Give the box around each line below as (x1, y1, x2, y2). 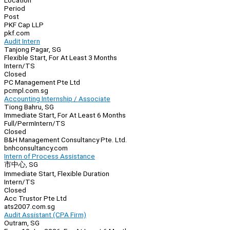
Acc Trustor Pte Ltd (4, 194, 67, 203)
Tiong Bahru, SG (4, 103, 54, 111)
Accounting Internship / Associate (4, 94, 110, 103)
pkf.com (4, 29, 30, 37)
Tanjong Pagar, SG (4, 45, 61, 54)
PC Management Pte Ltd (4, 78, 80, 87)
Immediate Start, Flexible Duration (4, 169, 109, 178)
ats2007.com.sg (4, 202, 55, 211)
